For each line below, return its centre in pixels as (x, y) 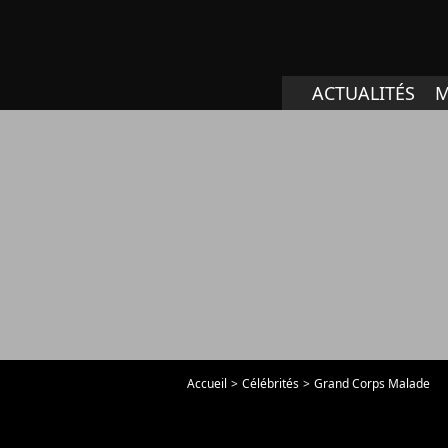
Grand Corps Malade (372, 383)
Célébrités (270, 383)
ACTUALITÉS (363, 93)
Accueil (207, 383)
